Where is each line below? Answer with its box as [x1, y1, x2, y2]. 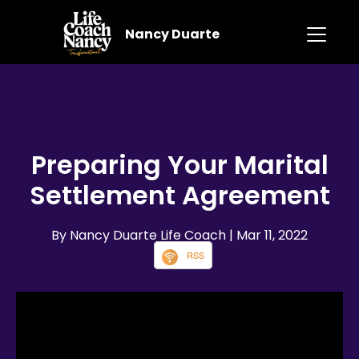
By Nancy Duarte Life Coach [51, 226, 229, 245]
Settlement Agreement [29, 177, 330, 214]
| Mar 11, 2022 [229, 226, 308, 245]
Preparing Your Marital [30, 147, 329, 184]
